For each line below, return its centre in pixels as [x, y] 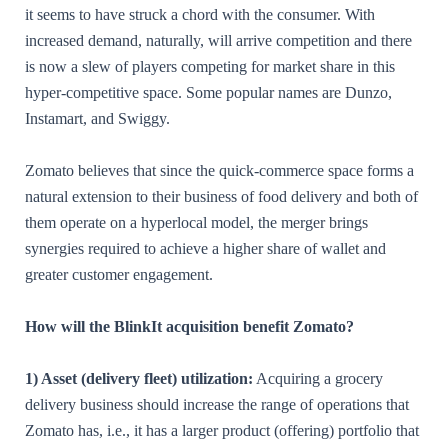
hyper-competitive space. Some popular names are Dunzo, [208, 92]
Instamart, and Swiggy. [97, 118]
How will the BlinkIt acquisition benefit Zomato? [189, 327]
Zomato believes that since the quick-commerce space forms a [219, 170]
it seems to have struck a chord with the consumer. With [200, 14]
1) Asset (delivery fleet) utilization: [139, 379]
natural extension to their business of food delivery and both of [221, 196]
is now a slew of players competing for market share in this [210, 66]
